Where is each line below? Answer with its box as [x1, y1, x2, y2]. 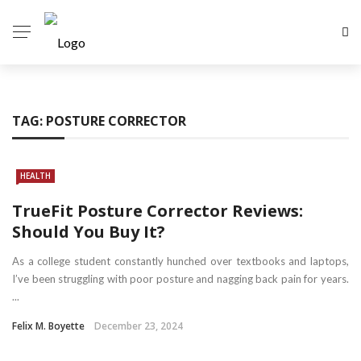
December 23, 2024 [94, 318, 183, 333]
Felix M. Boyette [12, 318, 85, 333]
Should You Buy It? [12, 220, 165, 243]
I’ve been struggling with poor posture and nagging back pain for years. [12, 272, 349, 285]
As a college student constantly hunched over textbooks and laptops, [12, 254, 349, 268]
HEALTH [20, 170, 51, 181]
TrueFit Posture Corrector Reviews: [12, 199, 303, 222]
